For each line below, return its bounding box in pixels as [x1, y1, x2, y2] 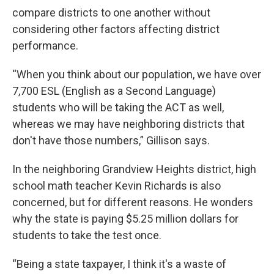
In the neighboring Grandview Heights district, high [12, 163, 256, 176]
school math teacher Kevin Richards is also [12, 179, 221, 193]
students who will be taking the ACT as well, [12, 101, 224, 114]
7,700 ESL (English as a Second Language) [12, 84, 216, 98]
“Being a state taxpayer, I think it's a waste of [12, 257, 226, 271]
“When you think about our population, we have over [12, 68, 261, 81]
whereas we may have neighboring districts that [12, 117, 245, 131]
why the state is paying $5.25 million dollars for [12, 212, 239, 226]
